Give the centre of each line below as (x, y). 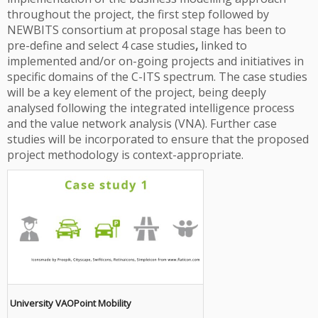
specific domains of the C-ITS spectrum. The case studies (157, 77)
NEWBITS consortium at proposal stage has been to (147, 30)
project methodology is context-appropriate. (125, 155)
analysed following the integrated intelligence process (151, 108)
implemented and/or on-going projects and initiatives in (155, 61)
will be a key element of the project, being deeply (137, 92)
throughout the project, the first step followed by (138, 14)
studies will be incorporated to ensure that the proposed (158, 139)
